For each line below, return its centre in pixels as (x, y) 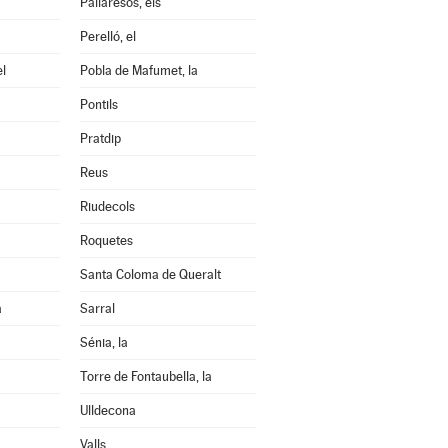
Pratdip (100, 138)
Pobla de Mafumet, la (138, 70)
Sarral (97, 308)
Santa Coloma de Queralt (150, 274)
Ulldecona (107, 410)
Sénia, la (103, 342)
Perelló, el (107, 36)
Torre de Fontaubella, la (145, 376)
